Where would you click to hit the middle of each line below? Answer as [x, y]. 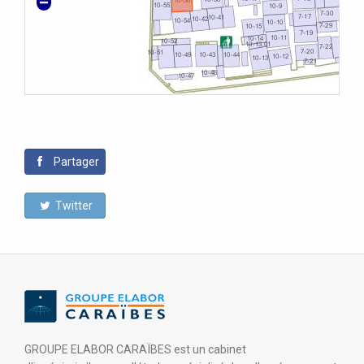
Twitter [73, 205]
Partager [75, 161]
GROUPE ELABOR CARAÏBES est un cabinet [135, 349]
